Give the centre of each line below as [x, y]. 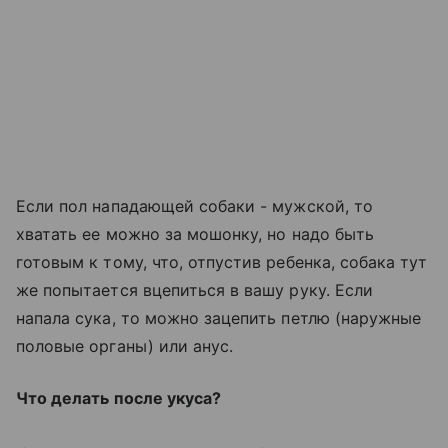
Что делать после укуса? [119, 398]
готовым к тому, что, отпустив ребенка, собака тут [222, 262]
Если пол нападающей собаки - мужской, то [194, 206]
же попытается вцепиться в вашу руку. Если [194, 290]
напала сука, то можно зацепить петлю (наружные [219, 318]
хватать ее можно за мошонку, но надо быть [195, 234]
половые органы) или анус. [125, 346]
